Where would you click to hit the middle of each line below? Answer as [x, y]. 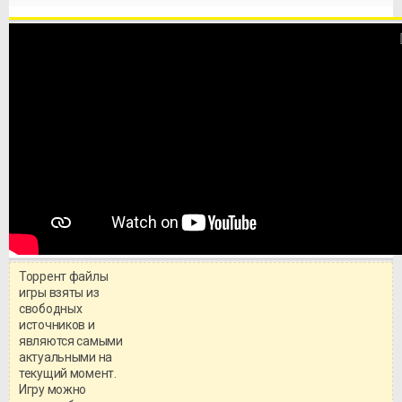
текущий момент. [68, 373]
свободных [51, 308]
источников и [57, 324]
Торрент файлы [64, 276]
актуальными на [66, 357]
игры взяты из [59, 292]
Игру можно [53, 389]
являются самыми [71, 341]
